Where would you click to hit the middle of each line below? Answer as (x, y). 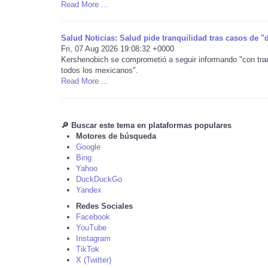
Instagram (93, 238)
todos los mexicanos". (100, 70)
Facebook (93, 217)
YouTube (91, 228)
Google (88, 147)
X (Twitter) (94, 260)
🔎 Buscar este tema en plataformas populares (146, 125)
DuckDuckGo (99, 179)
